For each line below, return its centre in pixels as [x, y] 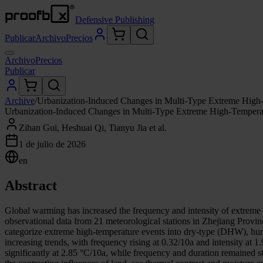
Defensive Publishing [115, 20]
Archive [20, 101]
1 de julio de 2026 [52, 144]
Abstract [31, 185]
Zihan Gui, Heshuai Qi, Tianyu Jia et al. [93, 128]
